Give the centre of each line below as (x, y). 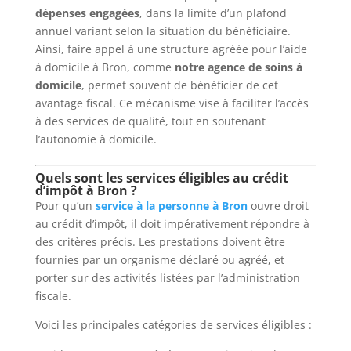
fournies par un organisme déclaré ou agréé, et (159, 259)
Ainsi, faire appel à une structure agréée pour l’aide (171, 49)
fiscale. (53, 295)
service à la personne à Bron (171, 205)
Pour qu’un (65, 205)
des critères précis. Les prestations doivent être (160, 241)
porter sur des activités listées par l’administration (167, 277)
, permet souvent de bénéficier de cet (179, 85)
